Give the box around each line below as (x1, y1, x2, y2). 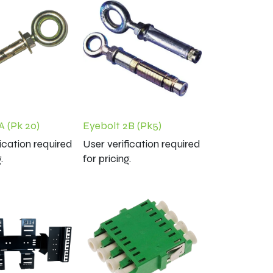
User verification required (83, 137, 200, 151)
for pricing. (83, 152, 131, 165)
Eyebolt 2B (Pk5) (83, 119, 161, 132)
